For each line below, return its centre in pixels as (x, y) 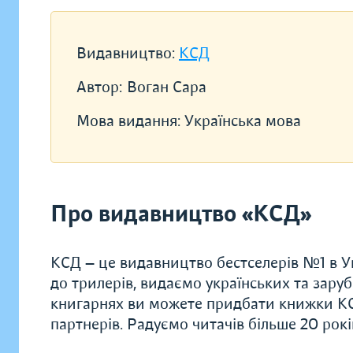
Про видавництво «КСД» (181, 214)
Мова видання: (130, 121)
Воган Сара (167, 87)
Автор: (99, 87)
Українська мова (243, 121)
